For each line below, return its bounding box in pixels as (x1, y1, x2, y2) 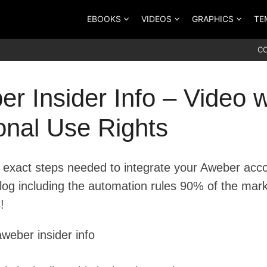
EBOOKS (87, 13, 121, 24)
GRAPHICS (192, 13, 234, 24)
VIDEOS (141, 13, 172, 24)
